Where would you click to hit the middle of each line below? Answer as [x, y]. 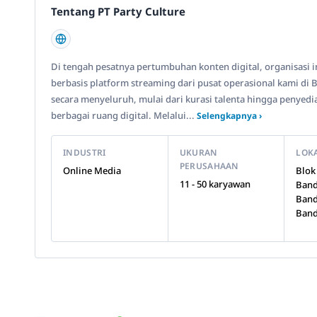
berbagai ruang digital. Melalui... [124, 115]
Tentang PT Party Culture [118, 11]
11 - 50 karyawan [215, 184]
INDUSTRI [85, 152]
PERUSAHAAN [209, 166]
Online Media [92, 171]
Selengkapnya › [229, 116]
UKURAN [198, 152]
